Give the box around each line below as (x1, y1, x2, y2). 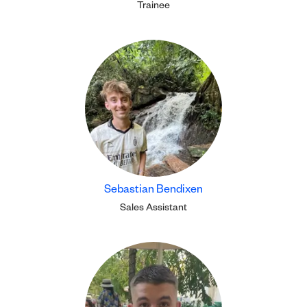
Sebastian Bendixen (104, 185, 203, 197)
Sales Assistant (120, 204, 187, 214)
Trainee (137, 1, 170, 12)
